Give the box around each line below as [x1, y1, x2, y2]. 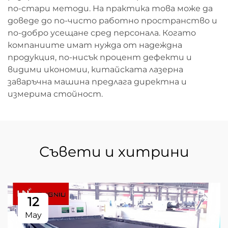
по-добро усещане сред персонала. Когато [8, 28, 196, 38]
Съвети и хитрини [39, 143, 189, 160]
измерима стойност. [8, 89, 103, 99]
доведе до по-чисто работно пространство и [8, 16, 217, 25]
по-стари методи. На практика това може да [8, 4, 213, 13]
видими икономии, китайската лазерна [8, 65, 183, 74]
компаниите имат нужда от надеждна [8, 40, 182, 50]
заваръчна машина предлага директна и [8, 77, 187, 87]
